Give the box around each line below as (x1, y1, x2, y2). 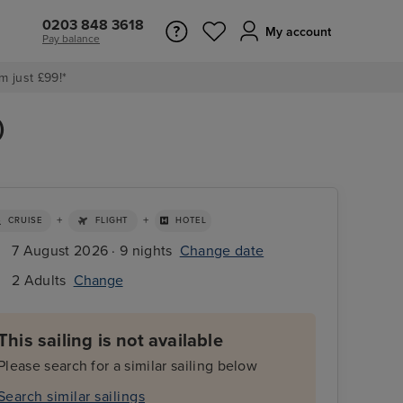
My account (265, 24, 331, 40)
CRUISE (7, 215, 43, 227)
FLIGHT (95, 215, 130, 227)
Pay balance (42, 32, 100, 45)
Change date (179, 241, 264, 260)
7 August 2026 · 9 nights (12, 241, 173, 260)
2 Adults (12, 271, 67, 290)
